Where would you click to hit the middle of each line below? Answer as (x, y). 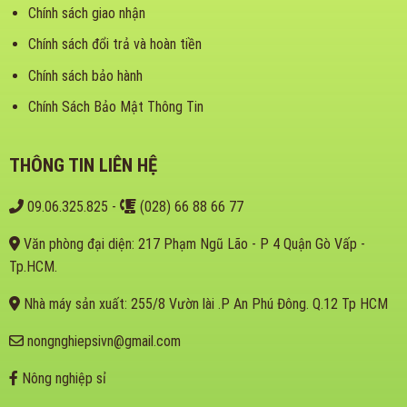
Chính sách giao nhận (86, 13)
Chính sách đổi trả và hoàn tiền (114, 45)
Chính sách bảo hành (85, 75)
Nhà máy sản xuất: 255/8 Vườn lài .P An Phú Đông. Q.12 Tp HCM (203, 304)
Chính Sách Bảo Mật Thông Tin (115, 107)
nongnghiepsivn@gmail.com (102, 342)
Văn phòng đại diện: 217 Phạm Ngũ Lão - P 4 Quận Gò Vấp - (192, 244)
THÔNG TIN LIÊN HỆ (83, 166)
